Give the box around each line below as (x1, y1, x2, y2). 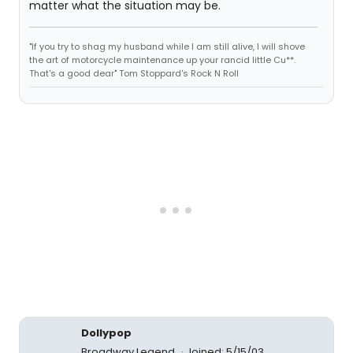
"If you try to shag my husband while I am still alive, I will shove (29, 40, 305, 53)
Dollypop (81, 325, 132, 340)
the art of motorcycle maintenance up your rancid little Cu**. (29, 54, 295, 66)
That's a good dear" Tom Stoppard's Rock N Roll (29, 67, 239, 80)
